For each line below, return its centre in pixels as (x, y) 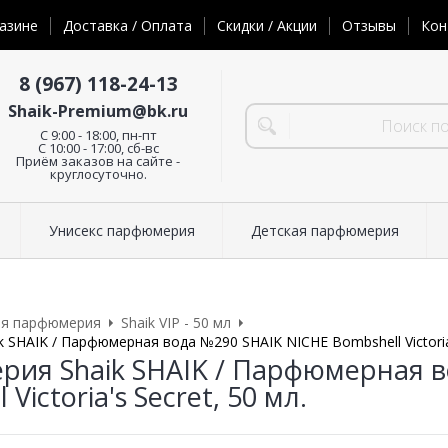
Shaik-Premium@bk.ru (98, 110)
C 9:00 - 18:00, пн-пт (98, 134)
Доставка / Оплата (127, 26)
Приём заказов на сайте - (98, 160)
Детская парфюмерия (324, 231)
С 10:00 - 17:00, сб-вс (98, 147)
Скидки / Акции (267, 26)
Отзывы (369, 26)
